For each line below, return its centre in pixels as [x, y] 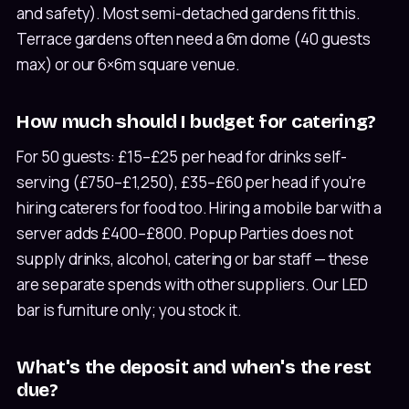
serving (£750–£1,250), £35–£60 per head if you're [191, 182]
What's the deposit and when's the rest [194, 367]
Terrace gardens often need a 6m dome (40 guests [194, 38]
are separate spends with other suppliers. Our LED [192, 284]
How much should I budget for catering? [197, 121]
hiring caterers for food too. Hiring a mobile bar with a [199, 207]
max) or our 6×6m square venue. [128, 64]
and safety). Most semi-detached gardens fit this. [189, 13]
